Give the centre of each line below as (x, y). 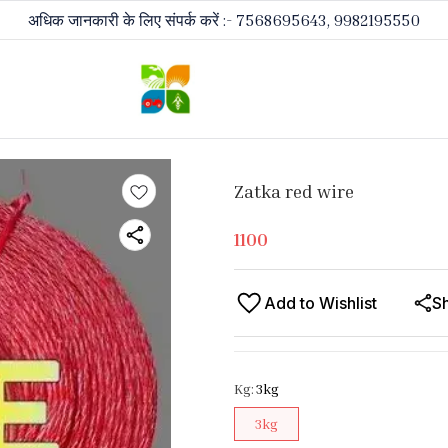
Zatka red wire (294, 191)
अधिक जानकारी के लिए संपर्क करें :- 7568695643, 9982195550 (224, 20)
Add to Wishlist (320, 303)
